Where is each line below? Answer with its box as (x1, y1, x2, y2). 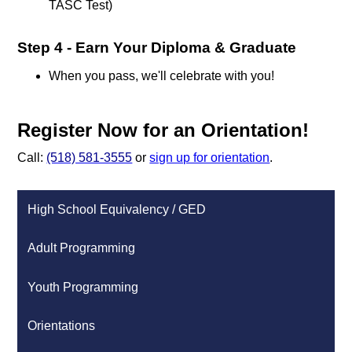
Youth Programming (27, 280, 139, 294)
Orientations (27, 319, 96, 333)
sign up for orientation (149, 150, 270, 164)
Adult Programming (27, 241, 136, 255)
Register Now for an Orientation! (17, 119, 310, 141)
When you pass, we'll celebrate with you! (49, 68, 278, 82)
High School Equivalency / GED (27, 202, 207, 216)
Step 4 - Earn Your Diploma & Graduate (17, 38, 297, 56)
